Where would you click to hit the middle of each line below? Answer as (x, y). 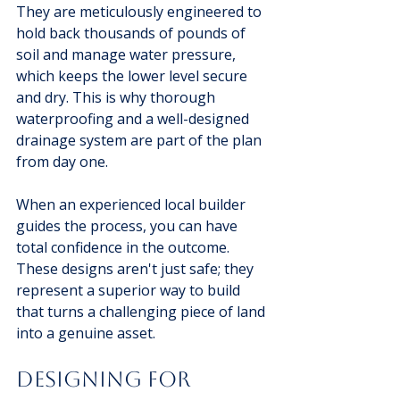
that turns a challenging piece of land (142, 311)
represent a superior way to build (130, 290)
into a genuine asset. (86, 333)
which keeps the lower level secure (133, 75)
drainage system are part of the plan (141, 140)
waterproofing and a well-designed (134, 118)
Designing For (106, 379)
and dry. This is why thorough (117, 97)
